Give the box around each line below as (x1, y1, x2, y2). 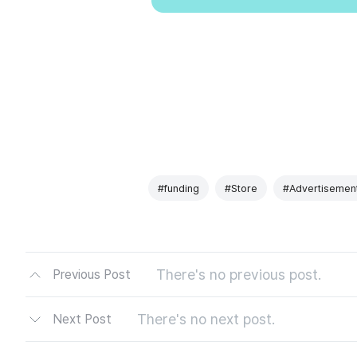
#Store (225, 182, 257, 194)
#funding (158, 182, 199, 194)
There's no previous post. (156, 265, 321, 283)
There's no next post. (137, 310, 275, 328)
